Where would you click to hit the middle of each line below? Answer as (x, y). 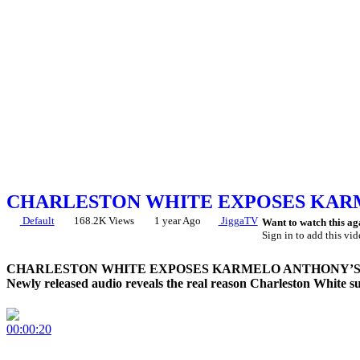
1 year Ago (176, 221)
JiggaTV (238, 221)
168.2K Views (104, 221)
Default (37, 221)
